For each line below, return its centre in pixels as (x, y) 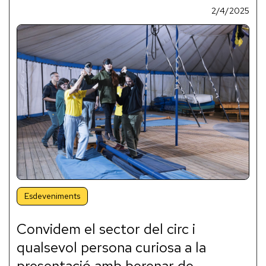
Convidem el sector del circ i (106, 229)
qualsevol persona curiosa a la (111, 247)
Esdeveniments (52, 196)
